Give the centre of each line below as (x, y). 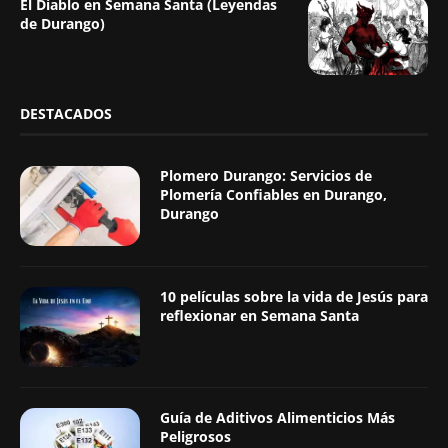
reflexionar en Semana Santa (259, 315)
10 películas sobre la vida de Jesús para (294, 296)
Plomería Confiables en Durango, (273, 194)
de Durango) (62, 23)
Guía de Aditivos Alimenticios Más (277, 417)
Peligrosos (195, 436)
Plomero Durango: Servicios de (266, 175)
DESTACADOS (66, 113)
